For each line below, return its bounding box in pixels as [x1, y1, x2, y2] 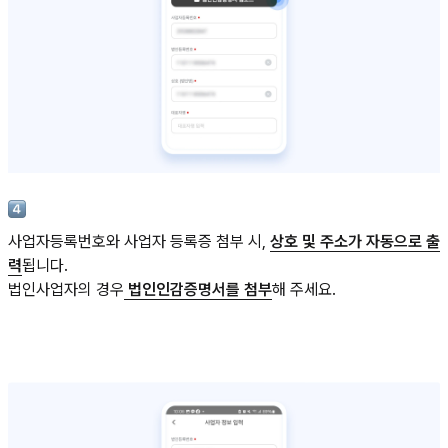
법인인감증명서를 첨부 [124, 279, 272, 299]
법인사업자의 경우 [8, 279, 124, 299]
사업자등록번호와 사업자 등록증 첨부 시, [8, 231, 270, 251]
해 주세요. [272, 279, 336, 299]
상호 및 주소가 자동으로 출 [270, 231, 440, 251]
